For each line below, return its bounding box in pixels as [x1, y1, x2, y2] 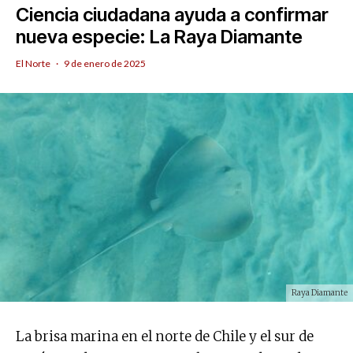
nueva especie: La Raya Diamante [16, 24, 303, 48]
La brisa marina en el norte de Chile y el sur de [16, 327, 314, 345]
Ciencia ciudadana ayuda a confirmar [16, 2, 329, 26]
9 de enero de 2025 [64, 57, 146, 69]
